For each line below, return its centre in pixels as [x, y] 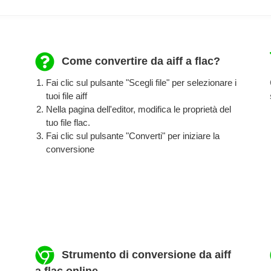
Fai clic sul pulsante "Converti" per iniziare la [132, 135]
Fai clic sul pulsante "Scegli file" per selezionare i [141, 82]
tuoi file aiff [66, 96]
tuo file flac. [68, 122]
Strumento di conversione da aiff [145, 254]
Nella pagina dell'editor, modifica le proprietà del [138, 109]
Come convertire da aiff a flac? [139, 61]
